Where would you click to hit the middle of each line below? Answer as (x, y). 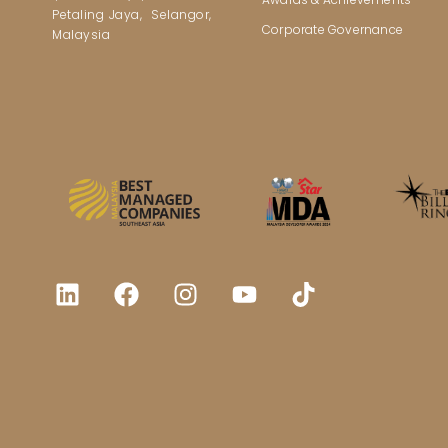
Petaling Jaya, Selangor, (132, 14)
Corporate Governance (332, 30)
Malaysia (81, 34)
